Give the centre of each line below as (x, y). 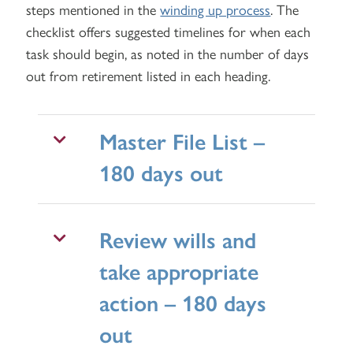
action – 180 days (183, 301)
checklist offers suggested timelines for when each (169, 31)
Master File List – (182, 140)
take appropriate (179, 270)
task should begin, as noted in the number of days (168, 53)
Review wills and (178, 238)
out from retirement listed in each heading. (149, 75)
